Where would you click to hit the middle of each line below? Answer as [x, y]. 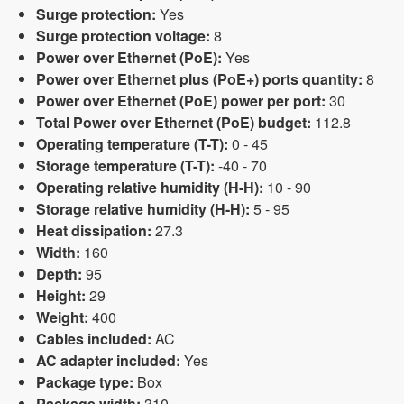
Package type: [85, 382]
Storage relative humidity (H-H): [143, 209]
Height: [61, 295]
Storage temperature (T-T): [125, 165]
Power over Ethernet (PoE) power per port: [181, 101]
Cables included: [94, 339]
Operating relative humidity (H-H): [150, 187]
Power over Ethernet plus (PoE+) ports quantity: [199, 79]
